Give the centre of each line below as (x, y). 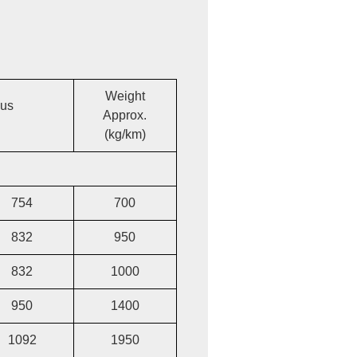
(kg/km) (125, 134)
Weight (125, 96)
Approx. (125, 115)
